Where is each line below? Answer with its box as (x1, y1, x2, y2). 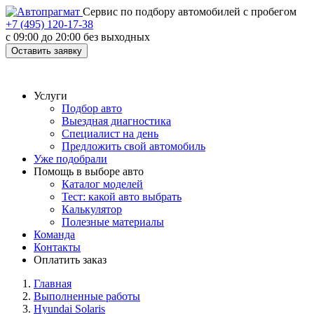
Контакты (34, 241, 81, 253)
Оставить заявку (11, 46, 82, 56)
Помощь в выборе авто (34, 165, 144, 177)
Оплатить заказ (34, 254, 107, 266)
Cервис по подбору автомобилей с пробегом (83, 6, 296, 18)
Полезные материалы (62, 216, 164, 228)
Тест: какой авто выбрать (62, 191, 182, 203)
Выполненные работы (34, 290, 140, 302)
